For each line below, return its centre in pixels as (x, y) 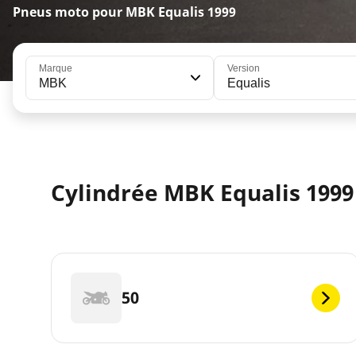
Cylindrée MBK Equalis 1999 (202, 193)
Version (243, 68)
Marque (56, 68)
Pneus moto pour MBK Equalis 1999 (124, 12)
